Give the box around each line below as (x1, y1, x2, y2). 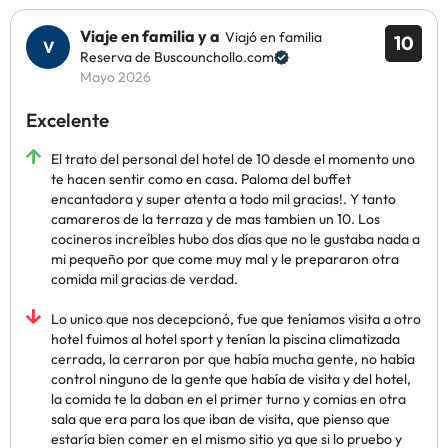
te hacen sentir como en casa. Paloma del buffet (51, 170, 351, 188)
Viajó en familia (225, 28, 322, 46)
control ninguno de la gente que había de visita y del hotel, (51, 370, 411, 388)
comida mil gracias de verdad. (51, 270, 238, 288)
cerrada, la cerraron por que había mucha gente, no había (51, 350, 415, 368)
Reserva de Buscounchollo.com (80, 48, 274, 66)
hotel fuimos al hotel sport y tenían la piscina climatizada (51, 330, 400, 348)
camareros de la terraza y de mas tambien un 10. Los (51, 210, 380, 228)
